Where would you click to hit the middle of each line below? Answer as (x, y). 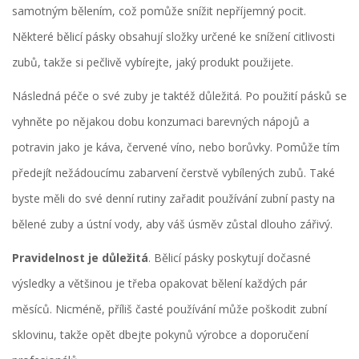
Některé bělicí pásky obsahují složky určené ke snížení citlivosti (173, 36)
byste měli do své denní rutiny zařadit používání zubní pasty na (173, 198)
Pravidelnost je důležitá (80, 257)
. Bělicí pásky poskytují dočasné (230, 257)
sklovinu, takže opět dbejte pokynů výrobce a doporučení (160, 334)
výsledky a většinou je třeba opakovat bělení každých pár (159, 283)
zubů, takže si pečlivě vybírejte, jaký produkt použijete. (153, 62)
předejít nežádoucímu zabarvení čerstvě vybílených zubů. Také (173, 172)
